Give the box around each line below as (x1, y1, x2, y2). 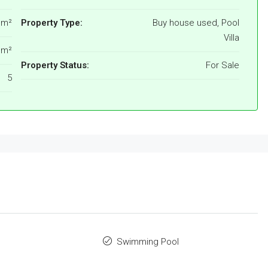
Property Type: (21, 17, 83, 29)
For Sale (206, 60, 239, 71)
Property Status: (21, 60, 89, 71)
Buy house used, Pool (153, 17, 239, 29)
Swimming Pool (117, 236, 179, 248)
